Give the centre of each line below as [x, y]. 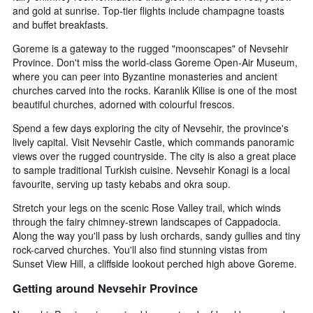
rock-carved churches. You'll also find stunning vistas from [140, 249]
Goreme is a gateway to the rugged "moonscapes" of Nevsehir [151, 48]
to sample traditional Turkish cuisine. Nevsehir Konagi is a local [151, 169]
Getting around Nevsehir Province [105, 289]
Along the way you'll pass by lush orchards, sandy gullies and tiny [156, 235]
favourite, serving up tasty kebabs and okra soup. [122, 183]
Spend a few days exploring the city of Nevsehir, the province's [151, 128]
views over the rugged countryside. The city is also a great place [154, 155]
